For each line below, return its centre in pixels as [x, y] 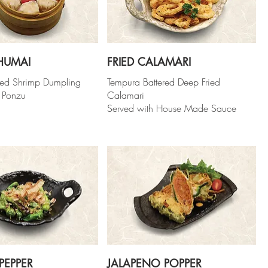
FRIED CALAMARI [149, 61]
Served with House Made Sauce [172, 108]
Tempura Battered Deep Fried [164, 82]
